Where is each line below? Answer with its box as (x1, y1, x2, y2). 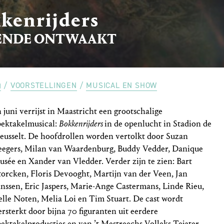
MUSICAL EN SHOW (86, 80, 157, 91)
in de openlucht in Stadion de (104, 118, 212, 129)
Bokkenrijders (59, 118, 105, 129)
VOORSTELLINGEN (10, 80, 77, 91)
